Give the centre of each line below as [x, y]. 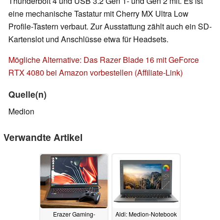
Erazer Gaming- [74, 214]
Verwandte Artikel [43, 137]
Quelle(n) [27, 94]
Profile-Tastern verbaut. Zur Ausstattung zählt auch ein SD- [110, 27]
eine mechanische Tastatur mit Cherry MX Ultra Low [98, 14]
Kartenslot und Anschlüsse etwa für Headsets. [88, 39]
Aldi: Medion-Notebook [146, 214]
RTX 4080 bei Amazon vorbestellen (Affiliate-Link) [96, 73]
